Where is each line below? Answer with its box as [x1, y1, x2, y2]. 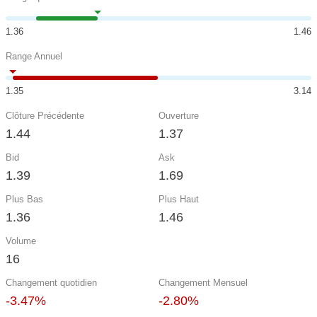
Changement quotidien [6, 277, 97, 288]
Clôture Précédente [6, 110, 84, 121]
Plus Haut [158, 194, 199, 204]
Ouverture [158, 110, 199, 121]
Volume [6, 236, 36, 246]
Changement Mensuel [158, 277, 248, 288]
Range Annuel [6, 51, 62, 62]
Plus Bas [6, 194, 43, 204]
